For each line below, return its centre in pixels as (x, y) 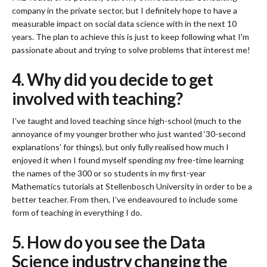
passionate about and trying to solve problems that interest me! (131, 49)
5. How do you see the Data (109, 242)
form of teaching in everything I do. (77, 212)
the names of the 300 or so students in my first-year (109, 173)
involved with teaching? (97, 98)
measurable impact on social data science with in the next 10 (124, 23)
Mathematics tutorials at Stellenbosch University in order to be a (132, 186)
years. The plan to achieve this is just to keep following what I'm (131, 36)
